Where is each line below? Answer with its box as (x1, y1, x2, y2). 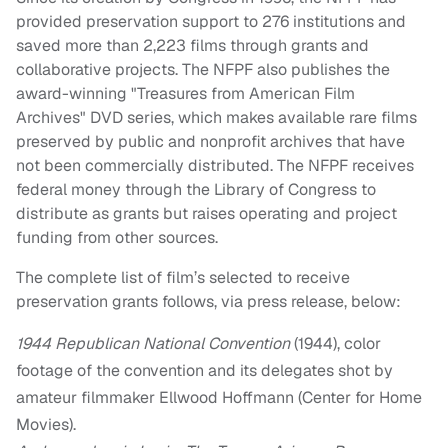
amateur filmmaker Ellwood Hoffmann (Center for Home (16, 387, 422, 409)
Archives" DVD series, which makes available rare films (16, 107, 417, 129)
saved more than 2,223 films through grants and (16, 35, 369, 57)
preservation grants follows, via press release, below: (16, 291, 401, 313)
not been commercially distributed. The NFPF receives (16, 155, 414, 177)
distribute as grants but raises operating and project (16, 203, 397, 225)
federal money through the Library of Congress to (16, 179, 376, 201)
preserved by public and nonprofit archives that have (16, 131, 405, 153)
